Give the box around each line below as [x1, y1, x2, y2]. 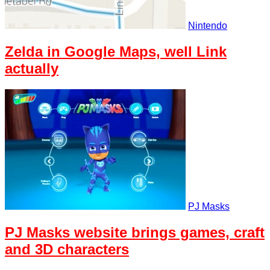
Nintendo [188, 20, 227, 31]
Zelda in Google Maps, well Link [5, 43, 227, 60]
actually [5, 60, 58, 77]
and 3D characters [5, 240, 129, 257]
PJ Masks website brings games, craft [5, 224, 265, 240]
